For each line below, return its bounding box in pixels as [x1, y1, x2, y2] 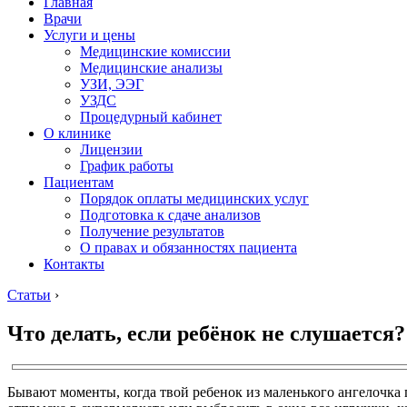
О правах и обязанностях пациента [80, 240, 297, 255]
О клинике [44, 125, 111, 141]
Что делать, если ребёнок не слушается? [7, 321, 405, 345]
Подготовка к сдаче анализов [80, 207, 261, 223]
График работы [80, 158, 174, 174]
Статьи [7, 287, 51, 303]
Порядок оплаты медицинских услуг [80, 191, 309, 206]
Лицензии [80, 142, 143, 157]
